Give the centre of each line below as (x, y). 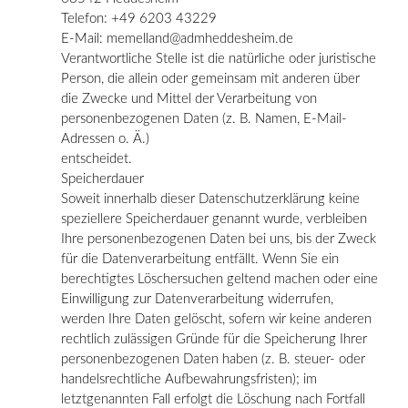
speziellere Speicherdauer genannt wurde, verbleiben (214, 219)
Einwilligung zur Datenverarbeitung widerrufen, (197, 299)
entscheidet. (97, 158)
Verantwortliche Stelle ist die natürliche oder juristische (219, 58)
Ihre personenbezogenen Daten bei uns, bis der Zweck (219, 239)
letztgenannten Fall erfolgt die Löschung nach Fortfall (213, 399)
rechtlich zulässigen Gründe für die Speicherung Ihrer (214, 339)
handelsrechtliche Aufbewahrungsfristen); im (189, 379)
